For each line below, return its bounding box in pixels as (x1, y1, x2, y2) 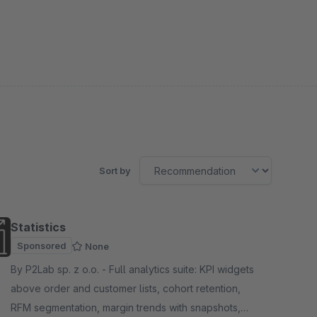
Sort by (99, 165, 131, 177)
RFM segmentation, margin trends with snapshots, (11, 301, 241, 314)
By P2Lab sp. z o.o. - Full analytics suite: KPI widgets (11, 263, 109, 276)
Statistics (11, 220, 66, 235)
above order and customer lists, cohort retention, (11, 282, 241, 295)
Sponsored (17, 240, 66, 252)
